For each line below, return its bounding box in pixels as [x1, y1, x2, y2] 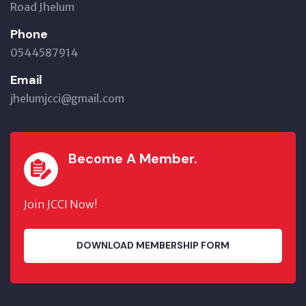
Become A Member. [68, 149, 197, 167]
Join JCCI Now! [24, 197, 98, 211]
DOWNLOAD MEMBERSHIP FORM [76, 239, 229, 252]
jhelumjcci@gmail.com [10, 91, 124, 105]
